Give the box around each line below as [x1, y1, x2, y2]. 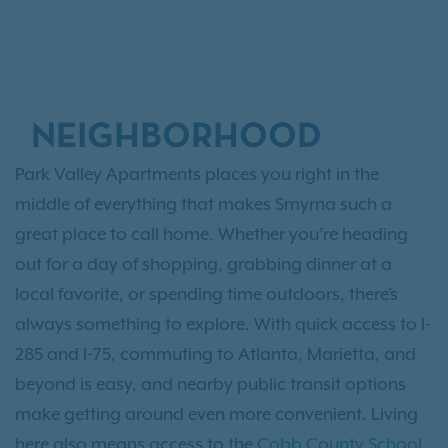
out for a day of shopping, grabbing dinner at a [15, 254, 392, 275]
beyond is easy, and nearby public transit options [15, 374, 406, 395]
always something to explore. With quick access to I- [15, 314, 431, 335]
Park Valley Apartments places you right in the [15, 164, 379, 185]
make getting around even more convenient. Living [15, 404, 418, 425]
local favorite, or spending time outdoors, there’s [15, 284, 398, 305]
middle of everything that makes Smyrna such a [15, 194, 392, 215]
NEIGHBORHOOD [31, 121, 322, 154]
